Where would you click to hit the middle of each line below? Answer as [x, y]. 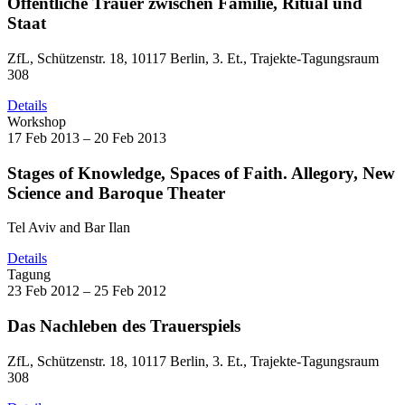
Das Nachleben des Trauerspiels [124, 325]
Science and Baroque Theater [116, 193]
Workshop [37, 121]
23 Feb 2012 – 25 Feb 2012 [87, 291]
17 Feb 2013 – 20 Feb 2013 [87, 137]
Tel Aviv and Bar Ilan [69, 228]
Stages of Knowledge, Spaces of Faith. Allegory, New [201, 173]
